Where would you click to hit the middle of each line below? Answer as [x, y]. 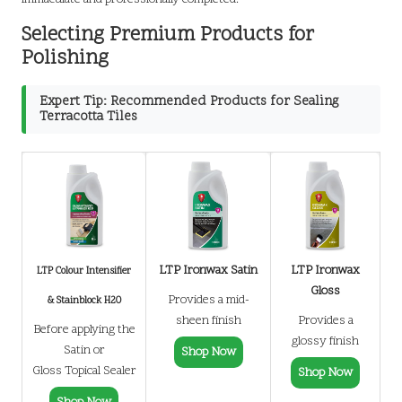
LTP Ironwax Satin [208, 270]
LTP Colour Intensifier [84, 271]
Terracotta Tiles [88, 117]
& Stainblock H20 [84, 301]
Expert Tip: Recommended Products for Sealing [189, 101]
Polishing [65, 58]
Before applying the [84, 329]
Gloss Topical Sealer [84, 371]
